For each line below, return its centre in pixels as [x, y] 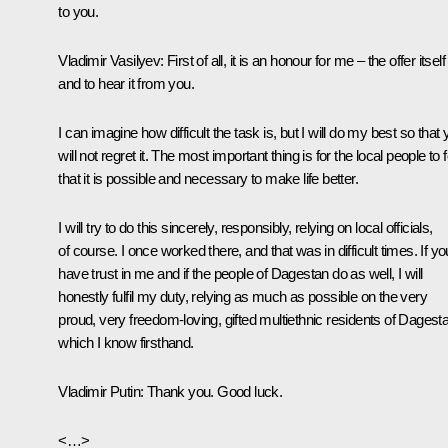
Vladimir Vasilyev [109, 60]
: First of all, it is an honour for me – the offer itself [303, 60]
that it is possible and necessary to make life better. [208, 178]
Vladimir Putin [99, 391]
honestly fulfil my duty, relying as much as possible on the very [242, 296]
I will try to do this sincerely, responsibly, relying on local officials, [245, 227]
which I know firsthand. [126, 342]
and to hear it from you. [126, 83]
